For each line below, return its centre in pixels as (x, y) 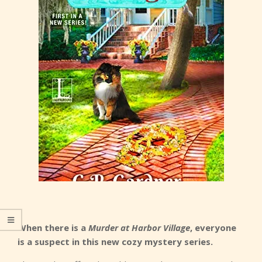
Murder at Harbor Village (139, 227)
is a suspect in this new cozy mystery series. (115, 242)
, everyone (213, 227)
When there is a (53, 227)
